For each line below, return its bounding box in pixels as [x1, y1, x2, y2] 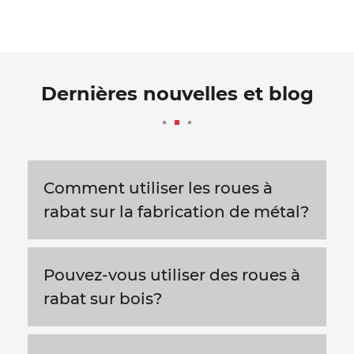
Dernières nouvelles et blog [40, 82, 314, 106]
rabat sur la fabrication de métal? [43, 202, 309, 222]
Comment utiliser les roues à [43, 179, 273, 198]
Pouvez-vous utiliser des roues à [43, 265, 300, 285]
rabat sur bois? [43, 289, 162, 309]
